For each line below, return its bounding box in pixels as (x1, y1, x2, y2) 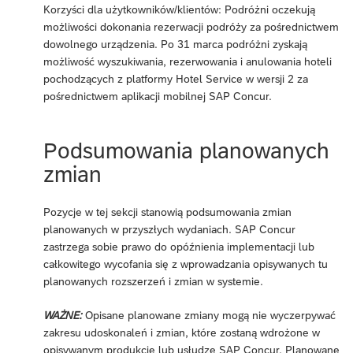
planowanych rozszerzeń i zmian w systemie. (43, 275, 263, 288)
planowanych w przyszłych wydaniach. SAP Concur (43, 223, 295, 236)
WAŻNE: (43, 309, 82, 322)
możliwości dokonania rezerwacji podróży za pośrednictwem (43, 20, 339, 33)
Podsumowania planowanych (43, 139, 329, 164)
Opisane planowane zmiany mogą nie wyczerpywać (82, 309, 336, 322)
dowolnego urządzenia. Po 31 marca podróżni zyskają (43, 37, 307, 50)
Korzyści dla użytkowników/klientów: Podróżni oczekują (43, 2, 315, 16)
